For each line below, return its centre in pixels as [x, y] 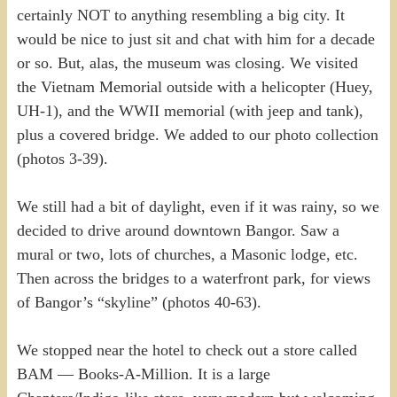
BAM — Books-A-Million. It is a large [143, 374]
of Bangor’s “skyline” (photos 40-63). [139, 302]
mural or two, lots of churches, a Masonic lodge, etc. [187, 254]
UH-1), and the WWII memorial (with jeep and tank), [190, 110]
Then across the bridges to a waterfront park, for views [193, 278]
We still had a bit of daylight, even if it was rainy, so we [198, 206]
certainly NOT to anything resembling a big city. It [180, 15]
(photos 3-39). [62, 158]
